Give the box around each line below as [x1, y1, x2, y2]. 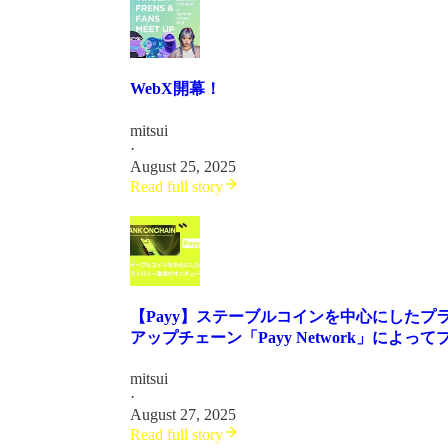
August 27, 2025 [130, 406, 236, 424]
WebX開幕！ [130, 80, 221, 98]
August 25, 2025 [130, 157, 236, 175]
